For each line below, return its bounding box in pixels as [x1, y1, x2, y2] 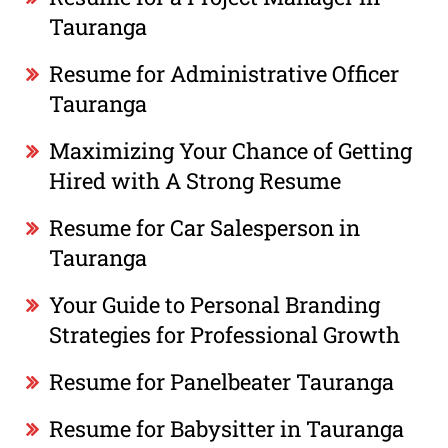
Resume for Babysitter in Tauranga [49, 413, 405, 443]
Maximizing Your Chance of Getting [49, 135, 413, 165]
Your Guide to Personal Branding [49, 289, 381, 319]
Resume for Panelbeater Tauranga [49, 366, 395, 396]
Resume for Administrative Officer [49, 58, 400, 88]
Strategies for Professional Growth [49, 319, 401, 349]
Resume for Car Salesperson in [49, 212, 361, 242]
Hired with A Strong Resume [49, 165, 342, 195]
